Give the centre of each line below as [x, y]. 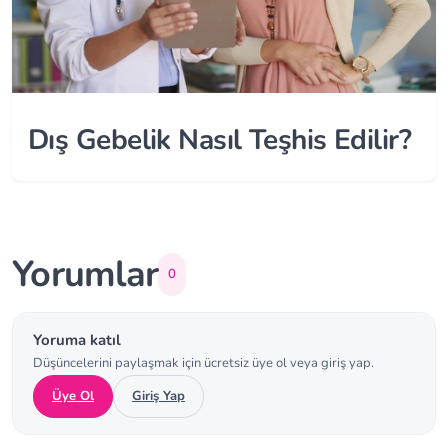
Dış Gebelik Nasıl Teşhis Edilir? [220, 139]
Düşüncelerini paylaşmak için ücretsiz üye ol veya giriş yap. [203, 362]
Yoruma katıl [77, 339]
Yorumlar [85, 274]
